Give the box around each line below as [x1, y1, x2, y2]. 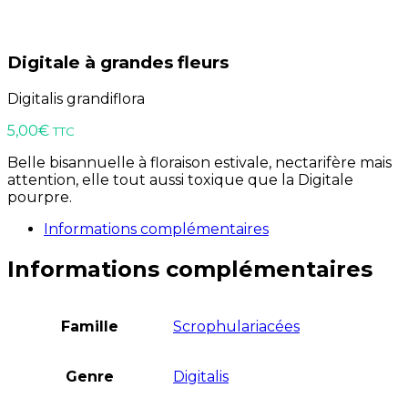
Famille [61, 318, 118, 335]
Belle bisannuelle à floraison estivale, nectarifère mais [7, 154, 392, 172]
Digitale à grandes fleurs [7, 52, 229, 74]
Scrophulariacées [173, 318, 300, 335]
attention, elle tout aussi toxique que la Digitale [7, 171, 353, 189]
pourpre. [7, 189, 72, 207]
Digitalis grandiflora [7, 90, 145, 108]
